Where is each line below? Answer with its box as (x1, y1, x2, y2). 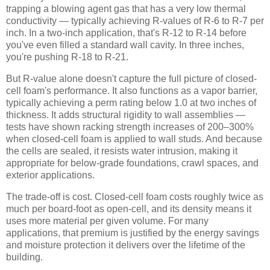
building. (6, 251, 43, 262)
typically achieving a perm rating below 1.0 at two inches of (6, 98, 256, 108)
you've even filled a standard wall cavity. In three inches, (6, 40, 244, 51)
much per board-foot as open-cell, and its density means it (6, 203, 251, 214)
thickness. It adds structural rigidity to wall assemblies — (6, 110, 245, 121)
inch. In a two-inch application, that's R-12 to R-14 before (6, 28, 246, 39)
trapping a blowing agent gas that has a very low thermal (6, 4, 246, 14)
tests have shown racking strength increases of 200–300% (6, 122, 254, 133)
